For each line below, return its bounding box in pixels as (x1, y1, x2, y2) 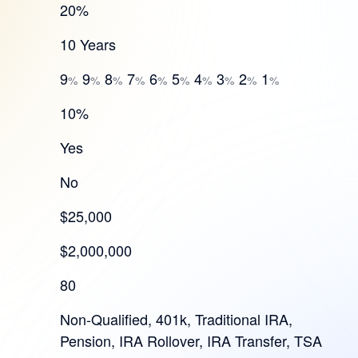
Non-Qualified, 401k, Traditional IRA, (60, 308, 293, 329)
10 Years (60, 34, 117, 54)
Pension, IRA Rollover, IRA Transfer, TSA (60, 330, 323, 351)
